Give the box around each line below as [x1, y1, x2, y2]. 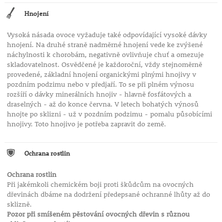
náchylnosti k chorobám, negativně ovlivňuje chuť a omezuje [6, 50, 204, 59]
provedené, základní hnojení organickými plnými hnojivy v [6, 70, 196, 79]
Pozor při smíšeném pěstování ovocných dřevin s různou [6, 210, 190, 219]
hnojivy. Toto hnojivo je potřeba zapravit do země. [6, 119, 166, 129]
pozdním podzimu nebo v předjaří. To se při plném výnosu [6, 80, 194, 89]
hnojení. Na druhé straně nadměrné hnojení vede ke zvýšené [6, 40, 203, 50]
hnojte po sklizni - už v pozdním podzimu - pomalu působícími [6, 110, 212, 119]
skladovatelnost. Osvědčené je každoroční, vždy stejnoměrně [6, 60, 202, 69]
